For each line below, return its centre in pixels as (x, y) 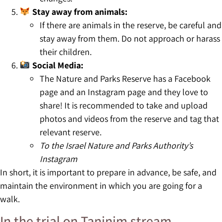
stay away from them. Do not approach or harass (130, 38)
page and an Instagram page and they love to (124, 92)
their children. (66, 52)
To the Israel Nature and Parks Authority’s (116, 145)
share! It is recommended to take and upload (124, 105)
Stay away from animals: (80, 11)
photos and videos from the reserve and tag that (129, 118)
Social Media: (57, 65)
